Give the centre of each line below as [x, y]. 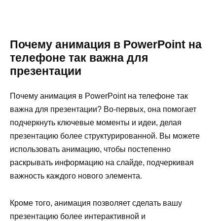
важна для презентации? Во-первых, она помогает [103, 110]
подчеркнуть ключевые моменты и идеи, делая [96, 123]
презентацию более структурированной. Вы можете [105, 136]
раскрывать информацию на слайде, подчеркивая [102, 163]
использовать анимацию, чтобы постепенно [90, 149]
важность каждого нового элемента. [76, 176]
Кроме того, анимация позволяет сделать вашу [96, 203]
